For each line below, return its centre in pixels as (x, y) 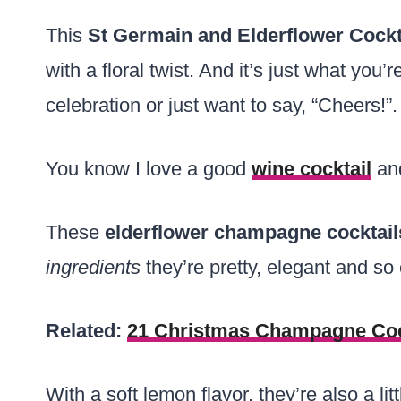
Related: (86, 331)
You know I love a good (149, 169)
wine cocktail (311, 169)
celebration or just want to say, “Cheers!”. (222, 105)
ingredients (93, 267)
